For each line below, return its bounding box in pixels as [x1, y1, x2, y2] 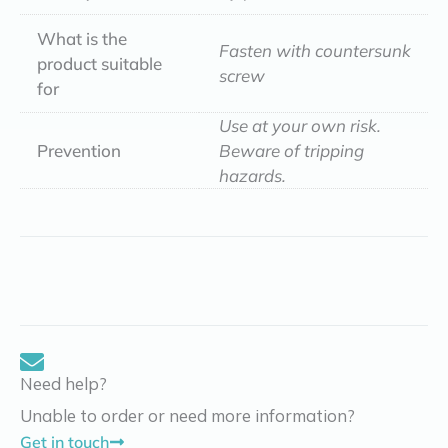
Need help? [20, 373, 107, 395]
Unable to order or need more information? [20, 405, 355, 427]
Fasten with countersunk [219, 39, 411, 61]
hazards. [219, 164, 286, 186]
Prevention [37, 139, 121, 161]
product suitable [37, 52, 162, 74]
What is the [37, 27, 127, 49]
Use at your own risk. [219, 114, 381, 136]
